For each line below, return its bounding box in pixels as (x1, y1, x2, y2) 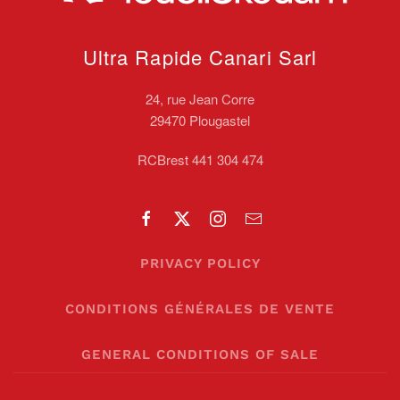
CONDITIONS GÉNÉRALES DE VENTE (65, 300, 335, 317)
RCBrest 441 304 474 (137, 149, 263, 169)
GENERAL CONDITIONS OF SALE (81, 346, 319, 362)
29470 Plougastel (150, 110, 250, 129)
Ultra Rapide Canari (82, 42, 272, 71)
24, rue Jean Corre (146, 88, 254, 108)
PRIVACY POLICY (139, 254, 261, 271)
